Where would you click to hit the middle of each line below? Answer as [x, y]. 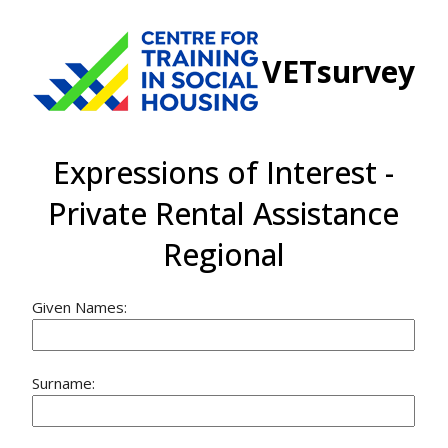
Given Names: [80, 307]
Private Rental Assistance [224, 213]
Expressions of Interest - [224, 172]
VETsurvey [338, 71]
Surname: [64, 383]
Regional [223, 254]
